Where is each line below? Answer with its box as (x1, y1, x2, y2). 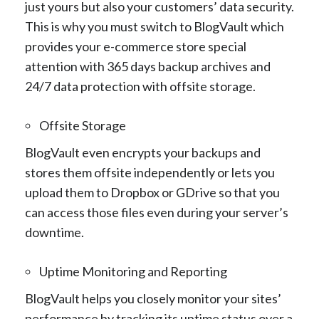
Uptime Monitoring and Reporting (39, 263, 227, 279)
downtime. (25, 224, 84, 240)
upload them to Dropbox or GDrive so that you (25, 184, 280, 200)
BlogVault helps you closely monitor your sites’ (25, 290, 281, 306)
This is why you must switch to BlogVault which (25, 18, 284, 34)
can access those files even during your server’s (25, 204, 288, 220)
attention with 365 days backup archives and (25, 58, 271, 74)
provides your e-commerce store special (25, 38, 246, 54)
